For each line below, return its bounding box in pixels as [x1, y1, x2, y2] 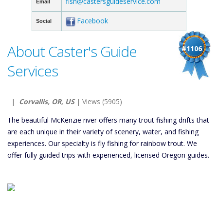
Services [7, 61, 58, 81]
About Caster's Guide [7, 41, 137, 61]
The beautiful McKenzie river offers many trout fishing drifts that [7, 115, 209, 125]
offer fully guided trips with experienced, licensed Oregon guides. [7, 150, 209, 160]
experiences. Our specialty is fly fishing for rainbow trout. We [7, 139, 197, 148]
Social [36, 18, 52, 24]
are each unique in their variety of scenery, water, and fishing [7, 127, 199, 136]
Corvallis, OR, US [19, 97, 74, 106]
